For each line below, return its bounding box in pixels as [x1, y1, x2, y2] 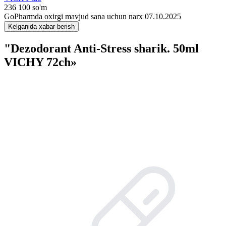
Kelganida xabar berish [8, 23, 75, 30]
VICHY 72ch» [4, 55, 77, 69]
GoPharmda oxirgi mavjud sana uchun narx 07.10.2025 [4, 12, 181, 21]
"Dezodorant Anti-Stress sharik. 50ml [4, 41, 199, 55]
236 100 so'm [4, 3, 47, 12]
